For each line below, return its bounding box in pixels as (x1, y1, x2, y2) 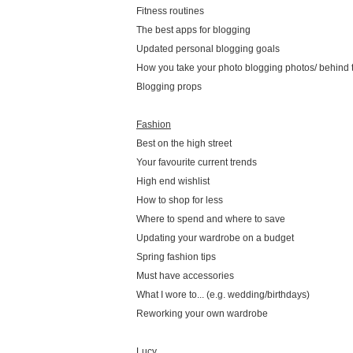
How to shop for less (136, 194, 223, 206)
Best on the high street (136, 137, 232, 149)
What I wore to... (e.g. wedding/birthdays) (136, 288, 310, 300)
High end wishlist (136, 175, 210, 187)
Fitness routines (136, 5, 204, 17)
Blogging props (136, 80, 202, 92)
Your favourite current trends (136, 156, 257, 168)
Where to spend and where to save (136, 213, 285, 225)
